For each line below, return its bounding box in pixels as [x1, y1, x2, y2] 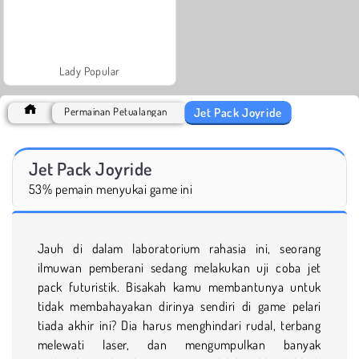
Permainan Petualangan [64, 104, 167, 118]
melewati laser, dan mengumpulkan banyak [38, 336, 321, 353]
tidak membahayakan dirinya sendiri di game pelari [38, 297, 321, 314]
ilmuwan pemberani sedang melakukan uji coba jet [38, 259, 321, 276]
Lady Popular [59, 63, 120, 78]
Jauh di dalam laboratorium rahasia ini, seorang [38, 240, 321, 256]
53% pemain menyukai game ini [29, 180, 193, 197]
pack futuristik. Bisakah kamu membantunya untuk [38, 278, 321, 295]
